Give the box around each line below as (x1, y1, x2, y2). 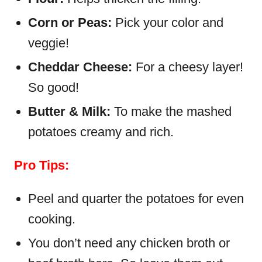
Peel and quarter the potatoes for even (28, 191, 244, 206)
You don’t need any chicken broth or (28, 236, 230, 250)
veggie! (28, 36, 69, 50)
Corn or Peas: (28, 15, 115, 30)
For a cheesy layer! (136, 60, 243, 74)
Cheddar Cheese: (28, 60, 136, 74)
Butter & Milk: (28, 104, 111, 119)
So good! (28, 80, 79, 95)
